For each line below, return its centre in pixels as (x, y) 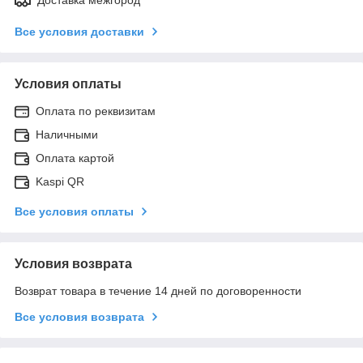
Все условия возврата (79, 316)
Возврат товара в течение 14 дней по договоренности (158, 290)
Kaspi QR (60, 181)
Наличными (67, 134)
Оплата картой (75, 158)
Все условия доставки (79, 31)
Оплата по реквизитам (96, 111)
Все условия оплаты (74, 211)
